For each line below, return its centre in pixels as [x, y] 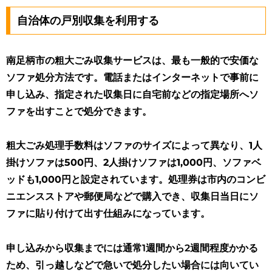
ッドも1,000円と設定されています [82, 180]
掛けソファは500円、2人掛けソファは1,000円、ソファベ [134, 163]
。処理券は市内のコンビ [212, 180]
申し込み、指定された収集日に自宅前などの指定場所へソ [132, 94]
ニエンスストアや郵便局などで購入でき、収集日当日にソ [132, 197]
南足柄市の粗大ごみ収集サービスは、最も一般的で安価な [132, 60]
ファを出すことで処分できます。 [79, 111]
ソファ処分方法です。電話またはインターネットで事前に [132, 77]
